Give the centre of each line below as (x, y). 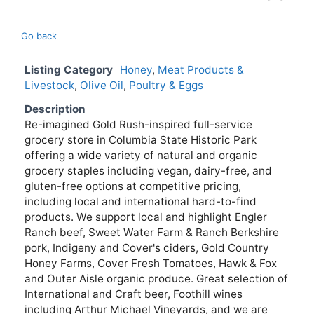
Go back (39, 35)
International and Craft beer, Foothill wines (134, 294)
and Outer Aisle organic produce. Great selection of (156, 278)
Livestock (49, 85)
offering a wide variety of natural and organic (141, 155)
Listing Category (69, 69)
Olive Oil (102, 85)
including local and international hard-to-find (141, 201)
